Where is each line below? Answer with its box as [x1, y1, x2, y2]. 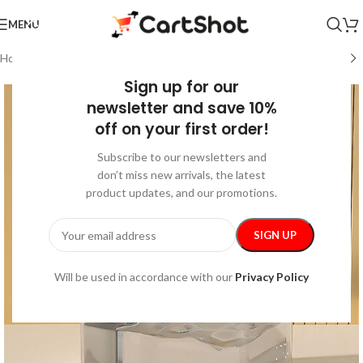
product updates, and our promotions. [86, 186, 277, 199]
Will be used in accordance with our [54, 270, 235, 284]
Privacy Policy [235, 270, 309, 284]
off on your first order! [94, 118, 269, 140]
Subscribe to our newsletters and [96, 150, 267, 164]
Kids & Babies [34, 51, 104, 65]
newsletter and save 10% [86, 97, 277, 119]
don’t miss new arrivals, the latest [97, 168, 266, 181]
